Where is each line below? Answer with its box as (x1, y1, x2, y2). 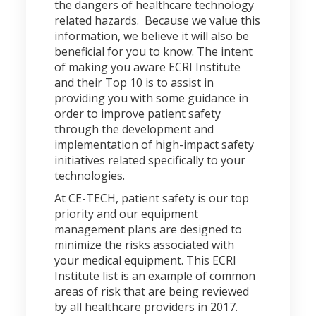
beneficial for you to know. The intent (54, 44, 253, 59)
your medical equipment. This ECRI (54, 253, 237, 268)
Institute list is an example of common (54, 268, 256, 284)
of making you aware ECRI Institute (54, 59, 241, 75)
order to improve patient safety (54, 106, 221, 121)
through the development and (54, 121, 214, 137)
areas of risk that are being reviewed (54, 284, 250, 299)
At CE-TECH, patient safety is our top (54, 190, 250, 206)
